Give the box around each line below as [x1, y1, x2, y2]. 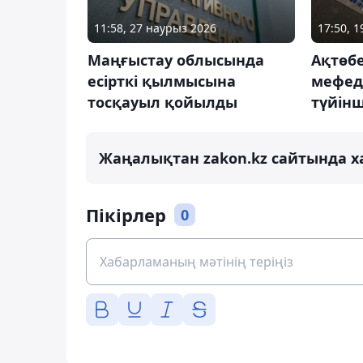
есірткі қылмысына [88, 70, 236, 91]
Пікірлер [86, 203, 166, 228]
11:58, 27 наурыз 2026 [94, 19, 216, 36]
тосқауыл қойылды [88, 92, 237, 112]
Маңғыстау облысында [88, 49, 264, 70]
